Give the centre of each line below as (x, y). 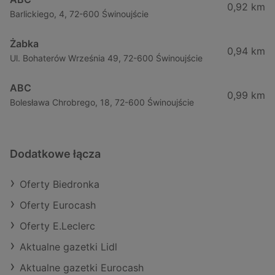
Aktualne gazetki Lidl (68, 247)
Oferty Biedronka (60, 184)
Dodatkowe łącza (55, 154)
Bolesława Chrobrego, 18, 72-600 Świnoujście (102, 103)
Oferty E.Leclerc (57, 226)
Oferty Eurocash (58, 205)
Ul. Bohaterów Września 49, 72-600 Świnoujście (106, 58)
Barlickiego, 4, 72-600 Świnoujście (79, 14)
